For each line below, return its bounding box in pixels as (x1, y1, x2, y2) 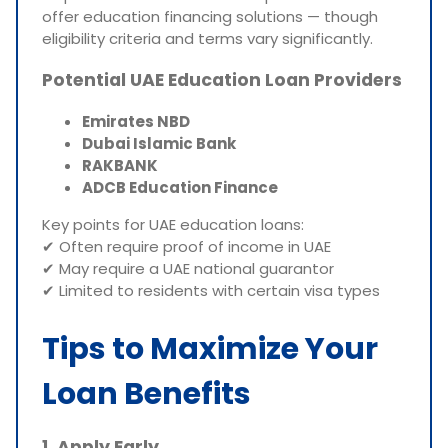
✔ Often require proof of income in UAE (42, 235, 331, 257)
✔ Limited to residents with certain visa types (42, 279, 380, 301)
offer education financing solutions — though (42, 5, 378, 27)
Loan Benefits (42, 372, 251, 415)
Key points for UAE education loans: (42, 213, 304, 235)
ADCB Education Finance (82, 176, 278, 198)
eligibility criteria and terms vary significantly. (42, 27, 373, 49)
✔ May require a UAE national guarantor (42, 257, 334, 279)
